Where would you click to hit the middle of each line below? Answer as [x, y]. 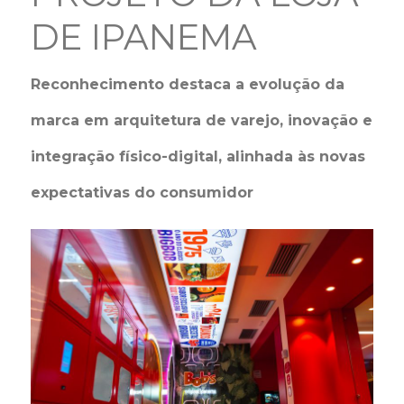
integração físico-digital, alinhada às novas [198, 156]
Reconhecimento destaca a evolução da [188, 84]
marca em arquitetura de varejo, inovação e [202, 120]
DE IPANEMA [144, 37]
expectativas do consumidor [142, 193]
